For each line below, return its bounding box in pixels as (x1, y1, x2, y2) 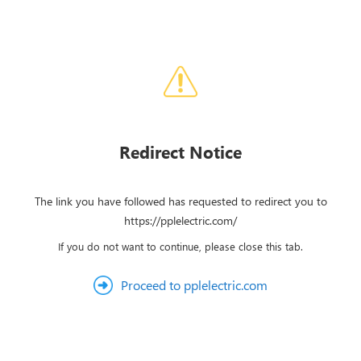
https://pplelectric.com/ (124, 213, 237, 228)
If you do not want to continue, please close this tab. (58, 239, 303, 253)
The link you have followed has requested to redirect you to (34, 193, 327, 209)
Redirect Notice (119, 140, 242, 163)
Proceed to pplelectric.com (121, 276, 268, 293)
